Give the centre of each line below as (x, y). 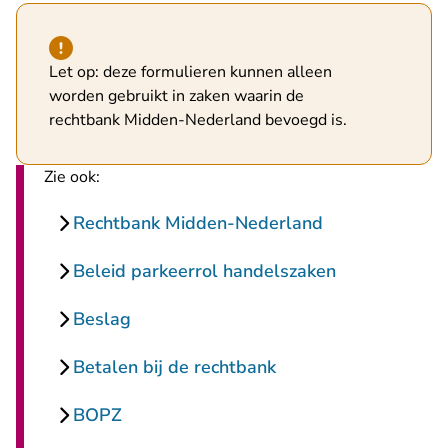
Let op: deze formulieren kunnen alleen (190, 72)
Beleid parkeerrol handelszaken (204, 271)
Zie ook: (72, 177)
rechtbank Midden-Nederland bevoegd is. (198, 120)
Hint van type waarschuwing (149, 47)
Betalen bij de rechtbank (174, 367)
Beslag (102, 319)
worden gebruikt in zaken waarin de (176, 96)
